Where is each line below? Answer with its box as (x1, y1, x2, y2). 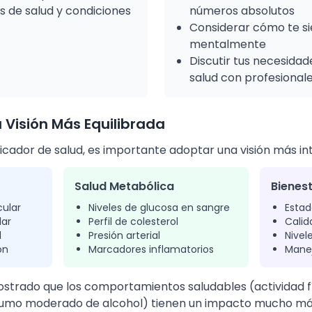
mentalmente (189, 36, 266, 52)
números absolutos (189, 3, 295, 19)
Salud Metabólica (74, 178, 174, 194)
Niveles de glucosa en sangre (88, 201, 230, 214)
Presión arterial (88, 228, 160, 242)
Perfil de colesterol (88, 214, 178, 228)
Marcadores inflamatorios (88, 242, 214, 256)
